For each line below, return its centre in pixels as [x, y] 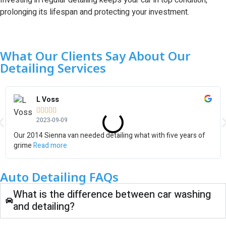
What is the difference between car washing [112, 194]
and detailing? [44, 206]
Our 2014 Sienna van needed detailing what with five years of [110, 135]
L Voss [48, 99]
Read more [50, 145]
